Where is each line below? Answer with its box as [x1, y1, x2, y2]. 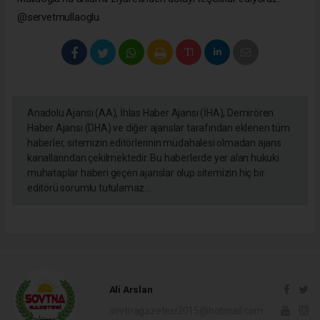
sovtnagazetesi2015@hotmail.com [109, 305, 264, 317]
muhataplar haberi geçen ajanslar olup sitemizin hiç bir [27, 166, 265, 179]
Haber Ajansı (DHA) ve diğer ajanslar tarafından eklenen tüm [27, 121, 290, 134]
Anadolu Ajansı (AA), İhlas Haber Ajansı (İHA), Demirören [27, 106, 274, 119]
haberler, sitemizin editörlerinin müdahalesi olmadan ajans [27, 136, 281, 149]
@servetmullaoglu [17, 10, 99, 24]
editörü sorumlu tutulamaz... [27, 181, 151, 194]
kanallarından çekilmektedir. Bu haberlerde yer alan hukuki [27, 151, 279, 164]
